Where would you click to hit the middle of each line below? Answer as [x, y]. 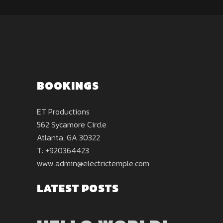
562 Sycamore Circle [72, 124]
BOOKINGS [68, 86]
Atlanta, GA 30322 [68, 137]
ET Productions [63, 111]
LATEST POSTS [78, 188]
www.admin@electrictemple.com [93, 163]
